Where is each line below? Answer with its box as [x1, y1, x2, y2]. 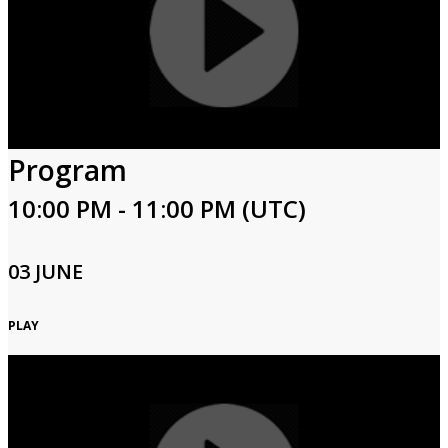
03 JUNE [8, 258, 83, 285]
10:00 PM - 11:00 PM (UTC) [8, 192, 306, 225]
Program [8, 151, 127, 189]
